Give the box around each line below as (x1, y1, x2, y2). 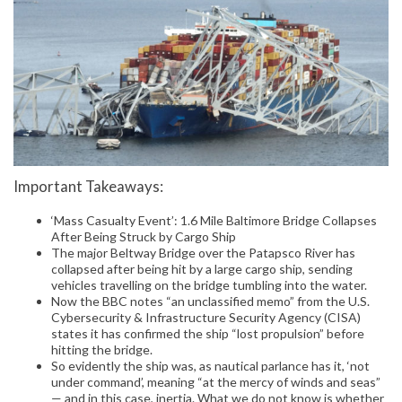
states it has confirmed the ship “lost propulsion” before (51, 326, 364, 342)
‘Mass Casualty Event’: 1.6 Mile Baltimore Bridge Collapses (51, 213, 377, 229)
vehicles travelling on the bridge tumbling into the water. (51, 277, 367, 293)
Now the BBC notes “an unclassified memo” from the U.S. (51, 293, 370, 310)
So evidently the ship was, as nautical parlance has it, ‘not (51, 358, 370, 374)
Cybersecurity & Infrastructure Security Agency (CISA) (51, 310, 361, 326)
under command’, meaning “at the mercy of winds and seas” (51, 374, 380, 390)
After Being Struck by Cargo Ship (51, 229, 236, 245)
